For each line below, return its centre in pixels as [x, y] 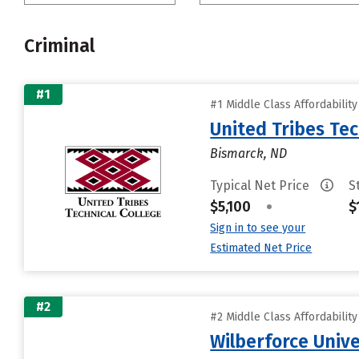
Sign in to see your [258, 228]
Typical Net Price [262, 186]
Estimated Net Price [261, 248]
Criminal [59, 46]
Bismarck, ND [249, 153]
